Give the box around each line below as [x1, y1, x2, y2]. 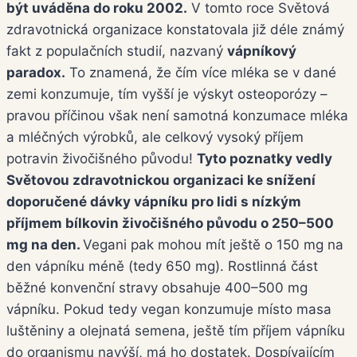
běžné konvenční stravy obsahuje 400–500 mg [6, 280, 308, 296]
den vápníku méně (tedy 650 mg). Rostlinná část [6, 258, 318, 275]
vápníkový [227, 43, 296, 60]
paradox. [6, 65, 65, 81]
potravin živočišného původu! [6, 151, 197, 167]
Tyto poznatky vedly [197, 151, 332, 167]
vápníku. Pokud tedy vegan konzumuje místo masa [6, 301, 331, 318]
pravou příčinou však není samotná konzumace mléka [6, 108, 348, 124]
